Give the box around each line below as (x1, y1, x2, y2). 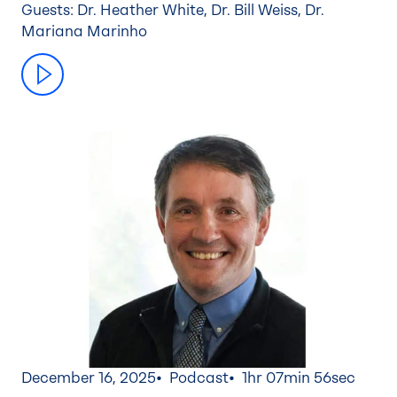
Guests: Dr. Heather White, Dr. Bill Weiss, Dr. (21, 2, 324, 19)
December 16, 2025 (21, 369, 156, 386)
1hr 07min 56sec (242, 369, 355, 386)
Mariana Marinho (21, 23, 147, 41)
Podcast (169, 369, 229, 386)
